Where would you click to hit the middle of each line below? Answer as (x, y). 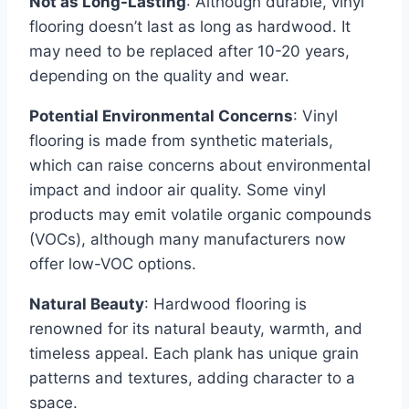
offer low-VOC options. (113, 264)
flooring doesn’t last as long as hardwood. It (190, 27)
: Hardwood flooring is (225, 304)
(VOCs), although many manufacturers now (188, 240)
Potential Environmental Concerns (161, 116)
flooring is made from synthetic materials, (181, 141)
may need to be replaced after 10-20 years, (189, 52)
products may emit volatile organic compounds (200, 215)
